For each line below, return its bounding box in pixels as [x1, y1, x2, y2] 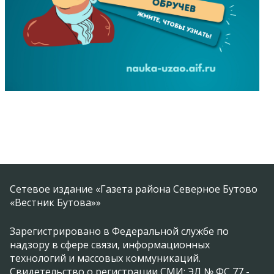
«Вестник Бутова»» [10, 195, 101, 209]
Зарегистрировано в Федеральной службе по [10, 224, 229, 238]
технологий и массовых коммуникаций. [10, 251, 201, 265]
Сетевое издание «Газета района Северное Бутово [10, 182, 257, 196]
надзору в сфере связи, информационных [10, 237, 210, 251]
